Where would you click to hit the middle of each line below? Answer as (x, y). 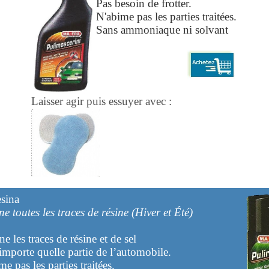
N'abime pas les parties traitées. (166, 17)
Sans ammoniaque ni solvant (162, 30)
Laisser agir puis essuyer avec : (101, 101)
